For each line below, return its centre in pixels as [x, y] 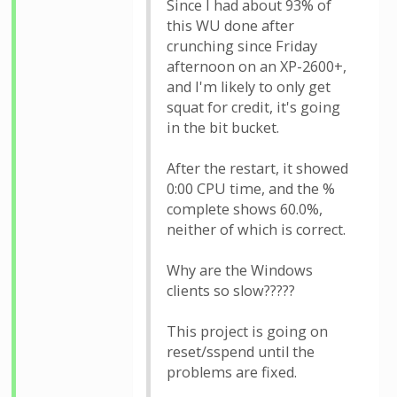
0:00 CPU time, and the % [251, 189]
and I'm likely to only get [249, 87]
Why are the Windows [240, 270]
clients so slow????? [231, 291]
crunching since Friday [242, 46]
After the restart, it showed [257, 168]
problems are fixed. [232, 372]
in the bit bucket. [223, 128]
